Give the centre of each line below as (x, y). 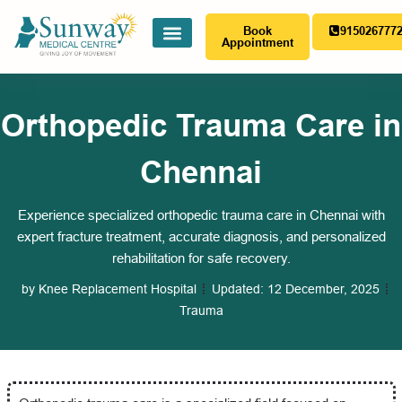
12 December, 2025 (323, 289)
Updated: (237, 289)
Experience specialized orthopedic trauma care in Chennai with (201, 215)
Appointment (257, 43)
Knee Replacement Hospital (115, 289)
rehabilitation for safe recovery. (201, 258)
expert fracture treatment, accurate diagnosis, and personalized (201, 236)
